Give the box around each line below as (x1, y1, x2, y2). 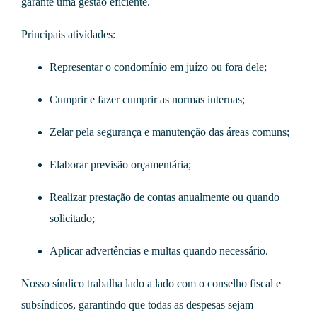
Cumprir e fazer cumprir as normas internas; (50, 93, 245, 105)
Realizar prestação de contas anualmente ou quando (50, 191, 279, 203)
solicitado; (50, 212, 95, 224)
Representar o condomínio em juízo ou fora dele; (50, 61, 267, 73)
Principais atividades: (21, 28, 115, 40)
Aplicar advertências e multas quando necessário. (50, 245, 268, 257)
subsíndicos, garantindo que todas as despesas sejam (21, 299, 253, 311)
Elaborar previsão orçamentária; (50, 158, 191, 171)
